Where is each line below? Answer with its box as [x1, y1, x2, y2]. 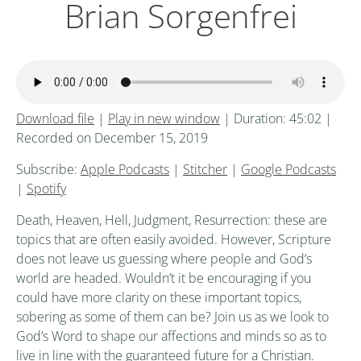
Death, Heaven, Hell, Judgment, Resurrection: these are [16, 211, 327, 230]
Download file [16, 110, 94, 128]
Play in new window [108, 110, 220, 128]
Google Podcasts [241, 160, 336, 179]
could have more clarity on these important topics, [16, 288, 301, 307]
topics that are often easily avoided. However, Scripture [16, 230, 331, 249]
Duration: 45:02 [234, 110, 322, 128]
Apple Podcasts [81, 160, 169, 179]
